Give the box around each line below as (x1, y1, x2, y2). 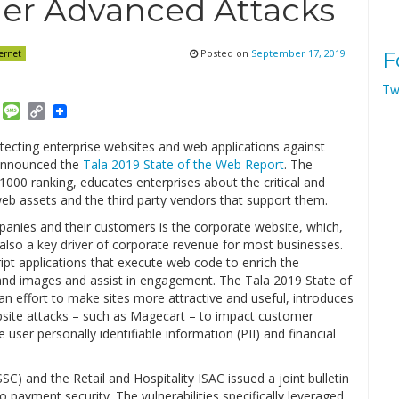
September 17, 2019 (250, 46, 346, 60)
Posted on (197, 46, 251, 60)
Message (20, 102, 81, 121)
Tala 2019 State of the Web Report (83, 156, 284, 173)
